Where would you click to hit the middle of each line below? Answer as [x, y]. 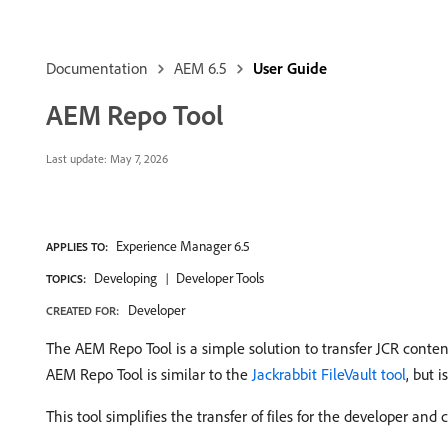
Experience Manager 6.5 [183, 246]
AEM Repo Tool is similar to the [149, 374]
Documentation [97, 68]
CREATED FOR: [82, 310]
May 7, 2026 [137, 158]
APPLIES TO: [77, 246]
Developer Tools [220, 278]
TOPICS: [66, 278]
